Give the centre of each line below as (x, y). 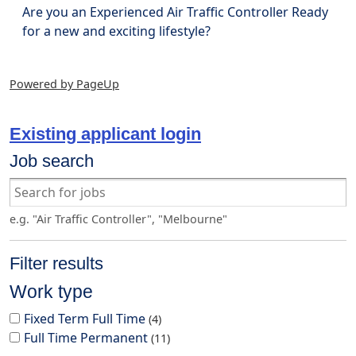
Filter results (56, 263)
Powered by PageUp (64, 84)
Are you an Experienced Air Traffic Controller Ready (175, 12)
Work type (51, 292)
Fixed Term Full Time (86, 319)
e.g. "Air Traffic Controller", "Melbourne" (118, 219)
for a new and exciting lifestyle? (116, 31)
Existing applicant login (105, 134)
